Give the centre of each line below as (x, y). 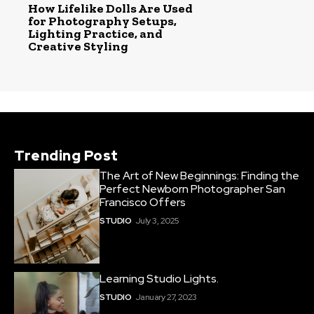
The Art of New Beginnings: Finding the (200, 175)
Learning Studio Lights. (159, 278)
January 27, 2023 (166, 297)
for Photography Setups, (102, 21)
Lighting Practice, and (95, 34)
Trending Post (66, 155)
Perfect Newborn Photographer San (193, 189)
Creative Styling (78, 47)
